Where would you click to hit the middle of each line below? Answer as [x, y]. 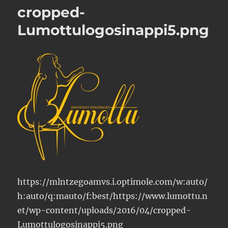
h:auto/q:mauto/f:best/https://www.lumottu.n [113, 196]
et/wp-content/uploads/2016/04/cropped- [104, 210]
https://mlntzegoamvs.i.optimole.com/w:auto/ [113, 182]
